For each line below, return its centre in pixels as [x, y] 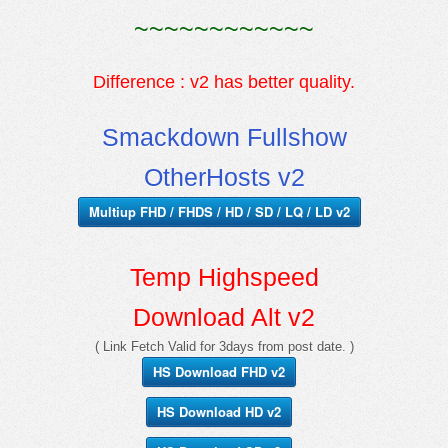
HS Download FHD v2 [219, 371]
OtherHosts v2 [224, 176]
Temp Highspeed [224, 276]
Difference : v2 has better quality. [224, 81]
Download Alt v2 [224, 316]
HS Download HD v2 [219, 411]
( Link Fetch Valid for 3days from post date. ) [224, 346]
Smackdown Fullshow [224, 136]
